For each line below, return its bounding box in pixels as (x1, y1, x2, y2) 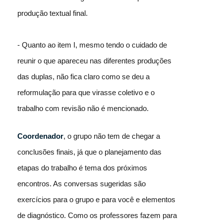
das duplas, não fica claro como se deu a (17, 72, 150, 81)
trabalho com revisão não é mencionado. (17, 104, 149, 112)
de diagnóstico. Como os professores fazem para (17, 211, 177, 220)
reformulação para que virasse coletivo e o (17, 88, 155, 97)
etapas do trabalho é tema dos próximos (17, 163, 147, 172)
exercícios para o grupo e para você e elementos (17, 195, 175, 204)
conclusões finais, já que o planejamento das (17, 147, 162, 156)
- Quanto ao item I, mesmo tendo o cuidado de (17, 40, 167, 49)
